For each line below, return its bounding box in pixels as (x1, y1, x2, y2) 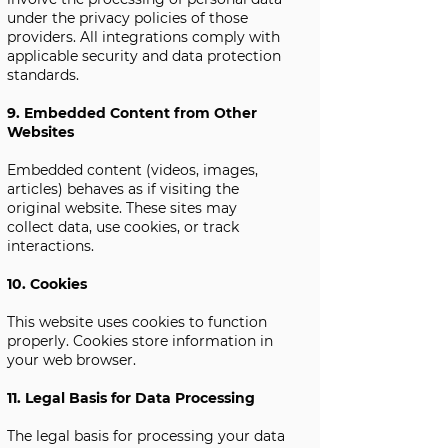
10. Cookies (7, 275, 87, 293)
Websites (7, 123, 74, 141)
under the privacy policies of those (7, 9, 248, 27)
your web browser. (7, 351, 136, 369)
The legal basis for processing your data (7, 427, 285, 445)
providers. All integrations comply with (7, 28, 280, 46)
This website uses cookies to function (7, 313, 267, 331)
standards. (7, 66, 79, 84)
